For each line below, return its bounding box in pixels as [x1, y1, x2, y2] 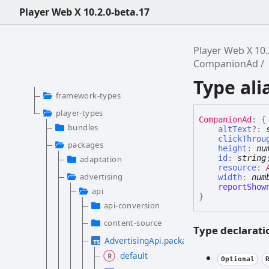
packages [68, 139, 104, 150]
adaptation [80, 154, 122, 165]
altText [218, 124, 252, 134]
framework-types [56, 90, 121, 101]
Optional [220, 255, 255, 263]
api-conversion [104, 200, 160, 211]
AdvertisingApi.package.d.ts [104, 235, 213, 246]
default [120, 250, 148, 261]
